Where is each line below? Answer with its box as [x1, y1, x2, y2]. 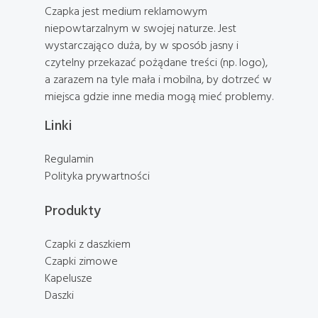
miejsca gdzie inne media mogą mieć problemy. [45, 87, 273, 104]
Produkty [45, 199, 101, 220]
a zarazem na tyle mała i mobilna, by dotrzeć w [45, 70, 272, 87]
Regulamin [45, 150, 94, 167]
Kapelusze [45, 269, 92, 286]
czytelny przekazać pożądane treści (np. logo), [45, 53, 268, 70]
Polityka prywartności [45, 167, 150, 184]
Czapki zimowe [45, 252, 118, 269]
